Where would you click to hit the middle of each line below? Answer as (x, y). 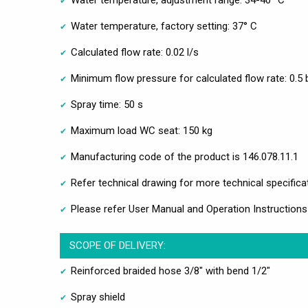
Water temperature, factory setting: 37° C (164, 26)
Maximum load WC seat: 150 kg (142, 131)
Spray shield (98, 297)
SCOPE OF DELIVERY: (117, 246)
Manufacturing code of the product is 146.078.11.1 (185, 157)
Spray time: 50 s (107, 105)
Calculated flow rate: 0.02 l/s (135, 53)
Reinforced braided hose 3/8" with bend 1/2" (170, 271)
